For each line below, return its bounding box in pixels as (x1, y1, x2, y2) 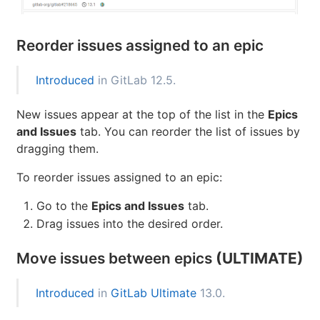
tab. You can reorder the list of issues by (76, 212, 300, 227)
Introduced (36, 161, 94, 176)
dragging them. (16, 229, 99, 244)
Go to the (36, 286, 91, 301)
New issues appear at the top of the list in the (16, 195, 268, 210)
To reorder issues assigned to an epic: (16, 258, 222, 273)
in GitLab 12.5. (94, 161, 176, 176)
